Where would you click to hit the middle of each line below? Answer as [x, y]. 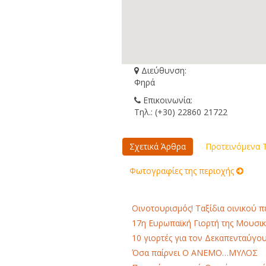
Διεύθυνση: [164, 71]
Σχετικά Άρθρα [157, 147]
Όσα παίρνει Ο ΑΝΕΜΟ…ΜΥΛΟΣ [194, 253]
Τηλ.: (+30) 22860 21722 [180, 112]
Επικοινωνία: [167, 100]
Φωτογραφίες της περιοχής [183, 171]
